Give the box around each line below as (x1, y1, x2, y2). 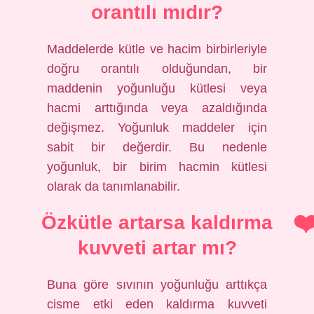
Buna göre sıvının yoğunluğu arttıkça (47, 278, 267, 292)
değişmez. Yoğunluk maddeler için (47, 121, 267, 135)
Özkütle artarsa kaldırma (41, 212, 273, 233)
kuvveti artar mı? (77, 237, 237, 259)
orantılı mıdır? (91, 1, 223, 23)
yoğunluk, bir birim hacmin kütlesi (47, 160, 267, 174)
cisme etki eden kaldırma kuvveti (47, 297, 267, 311)
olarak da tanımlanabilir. (47, 179, 181, 193)
